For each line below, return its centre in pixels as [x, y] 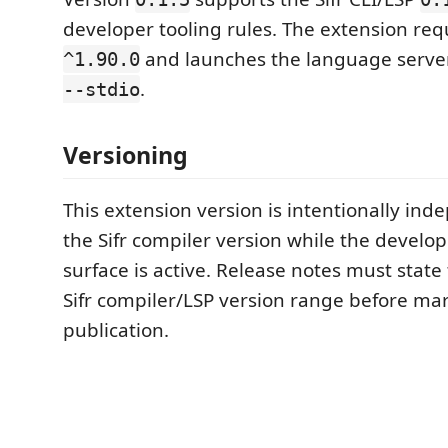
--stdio [101, 89]
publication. [116, 329]
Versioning [125, 154]
